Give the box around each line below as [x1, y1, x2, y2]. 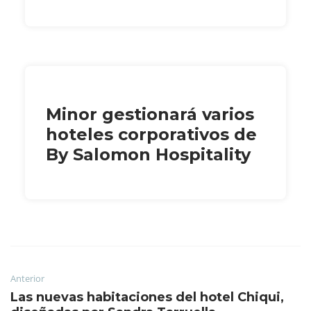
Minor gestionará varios [46, 103, 254, 124]
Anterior [10, 271, 44, 285]
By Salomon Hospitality [46, 144, 251, 165]
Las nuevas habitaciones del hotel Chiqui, [10, 289, 284, 305]
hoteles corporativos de [46, 124, 257, 144]
